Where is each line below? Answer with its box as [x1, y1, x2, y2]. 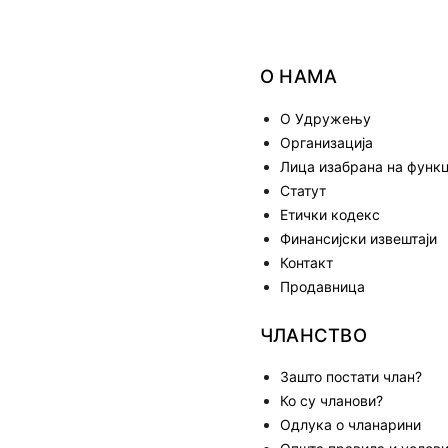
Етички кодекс [280, 205, 380, 223]
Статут [280, 181, 326, 199]
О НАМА [260, 65, 338, 88]
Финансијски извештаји [280, 229, 437, 247]
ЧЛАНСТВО [260, 323, 367, 346]
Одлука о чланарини [280, 416, 421, 433]
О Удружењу [280, 109, 371, 127]
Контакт [280, 253, 333, 271]
